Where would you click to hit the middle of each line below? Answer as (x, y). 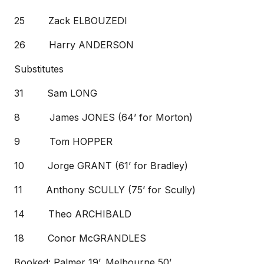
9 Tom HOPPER (63, 141)
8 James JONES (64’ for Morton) (103, 117)
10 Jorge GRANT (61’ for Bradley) (101, 166)
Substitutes (39, 69)
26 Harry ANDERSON (74, 45)
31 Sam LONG (56, 93)
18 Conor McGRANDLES (80, 238)
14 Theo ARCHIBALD (73, 214)
